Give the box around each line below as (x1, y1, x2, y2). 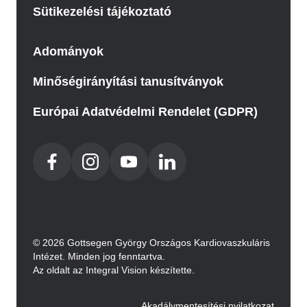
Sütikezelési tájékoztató (33, 5, 171, 19)
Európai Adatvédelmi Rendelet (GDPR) (33, 105, 258, 119)
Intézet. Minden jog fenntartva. (33, 251, 165, 262)
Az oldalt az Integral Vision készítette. (33, 265, 195, 276)
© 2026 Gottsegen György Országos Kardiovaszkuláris (33, 237, 270, 249)
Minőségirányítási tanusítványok (33, 75, 223, 89)
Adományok (33, 45, 103, 59)
